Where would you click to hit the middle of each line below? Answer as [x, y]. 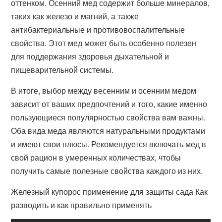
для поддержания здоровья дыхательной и [90, 56]
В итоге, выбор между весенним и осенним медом [104, 90]
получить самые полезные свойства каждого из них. [107, 171]
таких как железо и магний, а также [75, 16]
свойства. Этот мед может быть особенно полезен [104, 43]
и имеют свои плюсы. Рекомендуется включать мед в [109, 144]
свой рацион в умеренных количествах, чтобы [96, 157]
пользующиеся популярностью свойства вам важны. [108, 117]
